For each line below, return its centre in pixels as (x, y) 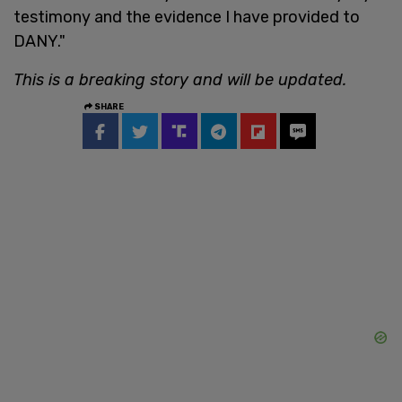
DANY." (39, 41)
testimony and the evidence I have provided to (187, 17)
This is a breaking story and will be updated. (180, 79)
